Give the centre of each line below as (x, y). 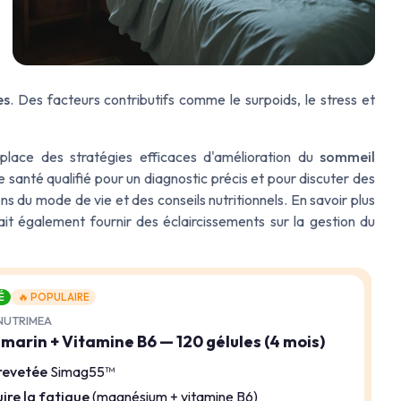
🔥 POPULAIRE (53, 296)
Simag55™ (81, 371)
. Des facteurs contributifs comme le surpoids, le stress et (192, 99)
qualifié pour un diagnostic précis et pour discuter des (209, 178)
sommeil (347, 156)
